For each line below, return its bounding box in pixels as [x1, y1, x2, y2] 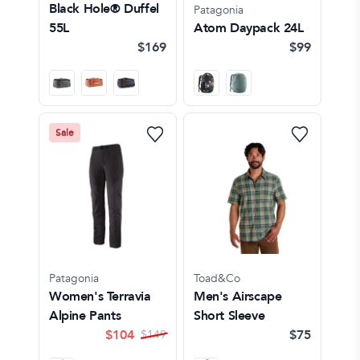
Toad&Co [194, 270, 240, 286]
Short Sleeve [194, 306, 265, 325]
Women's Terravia [49, 287, 151, 305]
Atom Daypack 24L [194, 18, 304, 37]
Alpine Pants [49, 306, 121, 325]
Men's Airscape [194, 287, 282, 305]
